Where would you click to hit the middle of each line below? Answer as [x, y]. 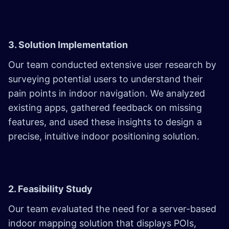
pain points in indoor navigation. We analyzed [107, 93]
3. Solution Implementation [68, 44]
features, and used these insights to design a [105, 122]
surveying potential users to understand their [106, 79]
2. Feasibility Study [50, 189]
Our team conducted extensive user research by [112, 64]
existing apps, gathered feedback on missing [105, 107]
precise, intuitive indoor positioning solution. [105, 136]
